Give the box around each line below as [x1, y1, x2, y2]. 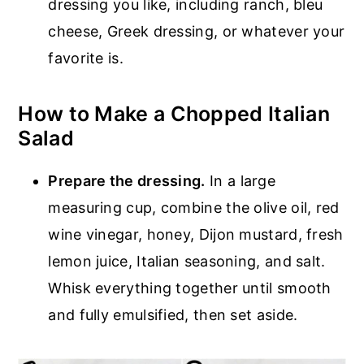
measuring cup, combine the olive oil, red [48, 199, 340, 216]
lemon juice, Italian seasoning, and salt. [48, 253, 326, 270]
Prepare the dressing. [48, 172, 206, 189]
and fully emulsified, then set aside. [48, 306, 298, 323]
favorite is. [48, 50, 123, 67]
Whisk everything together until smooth [48, 279, 331, 297]
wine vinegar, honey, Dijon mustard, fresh [48, 226, 344, 243]
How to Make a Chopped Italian [18, 102, 331, 126]
